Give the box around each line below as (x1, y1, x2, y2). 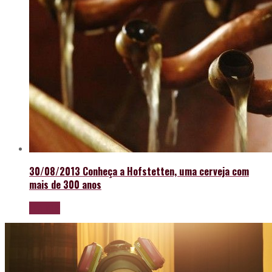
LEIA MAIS (29, 201, 60, 214)
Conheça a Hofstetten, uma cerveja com (83, 163, 249, 179)
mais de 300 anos (29, 177, 101, 192)
